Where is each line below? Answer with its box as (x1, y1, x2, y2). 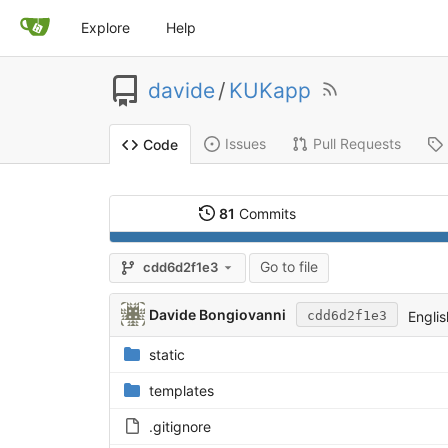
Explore (81, 19, 130, 36)
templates (148, 381, 214, 399)
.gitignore (148, 417, 211, 435)
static (148, 345, 185, 363)
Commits (234, 204, 296, 222)
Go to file (260, 257, 319, 275)
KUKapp (228, 78, 311, 104)
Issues (224, 135, 266, 153)
